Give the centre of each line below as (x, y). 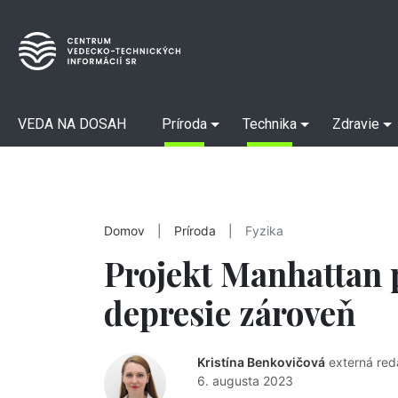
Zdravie (356, 124)
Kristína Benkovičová (261, 362)
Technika (270, 124)
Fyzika (264, 231)
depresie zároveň (230, 312)
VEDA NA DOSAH (72, 124)
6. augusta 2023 (245, 381)
